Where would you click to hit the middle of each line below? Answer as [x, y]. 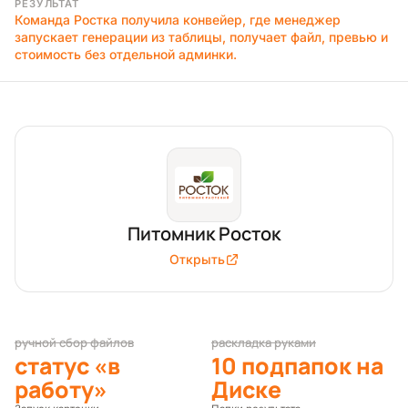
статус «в [67, 365]
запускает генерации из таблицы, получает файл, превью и [201, 36]
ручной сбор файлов [74, 342]
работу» [61, 389]
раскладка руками [264, 342]
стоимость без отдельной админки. [126, 54]
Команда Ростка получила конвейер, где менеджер [178, 19]
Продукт [44, 135]
